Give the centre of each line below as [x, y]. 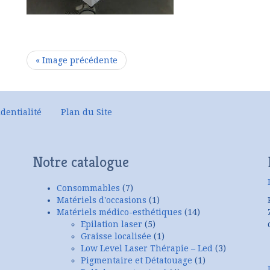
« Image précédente [77, 60]
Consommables [88, 188]
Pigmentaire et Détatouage [137, 260]
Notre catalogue [81, 162]
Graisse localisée [116, 236]
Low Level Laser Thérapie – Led [147, 248]
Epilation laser [111, 224]
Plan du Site [86, 112]
